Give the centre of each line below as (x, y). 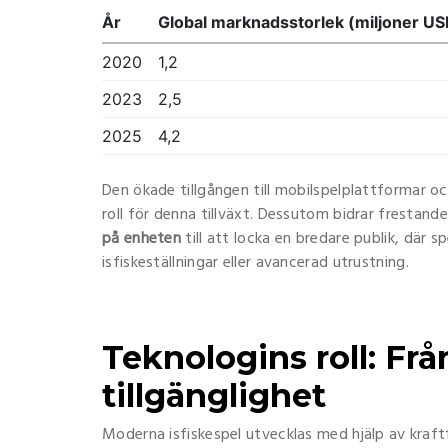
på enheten (141, 239)
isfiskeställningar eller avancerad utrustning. (255, 263)
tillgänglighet (214, 395)
